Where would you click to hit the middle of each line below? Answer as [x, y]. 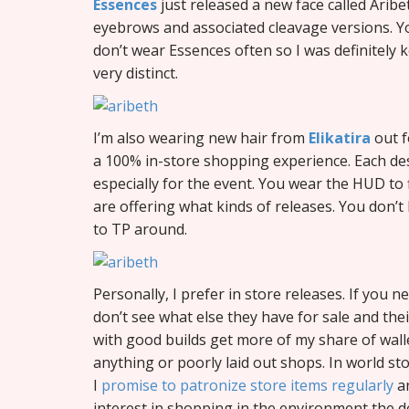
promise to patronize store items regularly [247, 386]
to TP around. [140, 230]
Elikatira [340, 138]
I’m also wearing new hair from [201, 138]
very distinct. [136, 73]
